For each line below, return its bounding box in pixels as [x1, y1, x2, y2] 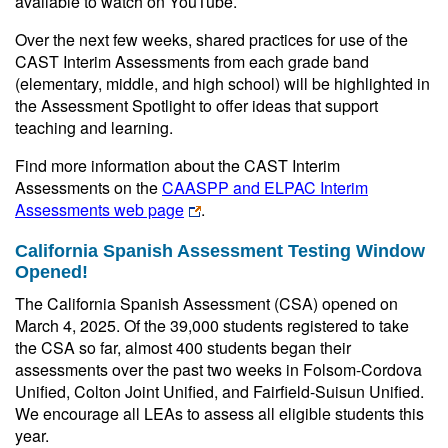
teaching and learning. [15, 116, 173, 139]
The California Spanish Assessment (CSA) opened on [15, 292, 398, 315]
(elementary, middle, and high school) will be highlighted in [15, 72, 430, 95]
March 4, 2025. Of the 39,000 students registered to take [15, 314, 409, 337]
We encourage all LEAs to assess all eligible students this [15, 402, 424, 425]
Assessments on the [15, 176, 162, 199]
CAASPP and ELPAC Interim [162, 176, 368, 199]
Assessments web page [15, 198, 184, 221]
